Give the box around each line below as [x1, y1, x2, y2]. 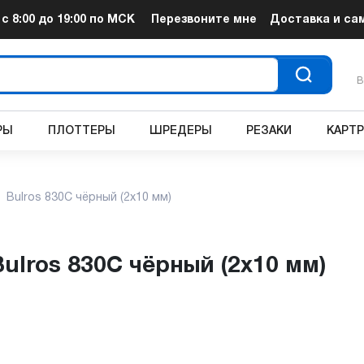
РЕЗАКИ [246, 125, 292, 136]
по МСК [86, 14, 136, 25]
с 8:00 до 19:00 [2, 14, 87, 25]
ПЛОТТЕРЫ [47, 125, 115, 136]
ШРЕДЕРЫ [149, 125, 213, 136]
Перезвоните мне [150, 14, 257, 25]
